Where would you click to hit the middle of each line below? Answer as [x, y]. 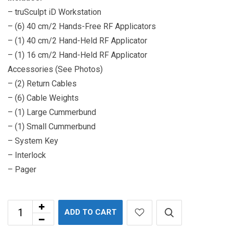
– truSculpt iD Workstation [54, 12]
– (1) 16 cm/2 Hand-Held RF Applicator [77, 55]
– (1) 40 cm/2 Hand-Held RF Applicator [77, 41]
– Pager [22, 170]
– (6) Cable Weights [43, 98]
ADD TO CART [90, 212]
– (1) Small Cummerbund [52, 127]
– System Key [33, 141]
